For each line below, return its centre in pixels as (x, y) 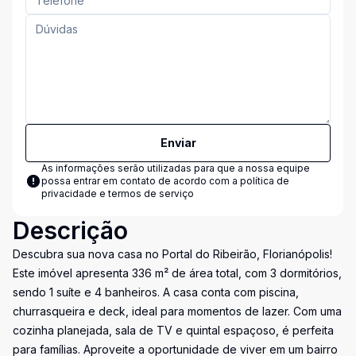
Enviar (178, 143)
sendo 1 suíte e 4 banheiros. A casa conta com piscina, (156, 292)
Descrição (70, 230)
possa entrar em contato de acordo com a (141, 181)
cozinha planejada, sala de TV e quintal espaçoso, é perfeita (173, 330)
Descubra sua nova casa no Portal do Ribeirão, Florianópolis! (172, 254)
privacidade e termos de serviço (118, 193)
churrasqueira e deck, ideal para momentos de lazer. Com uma (177, 311)
